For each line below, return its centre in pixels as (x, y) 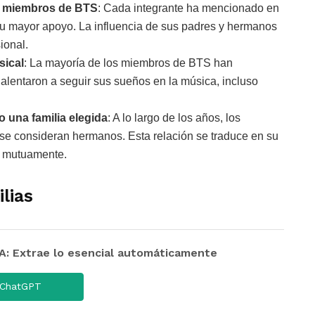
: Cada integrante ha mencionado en (188, 8)
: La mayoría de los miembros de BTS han (128, 63)
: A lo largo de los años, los (174, 117)
